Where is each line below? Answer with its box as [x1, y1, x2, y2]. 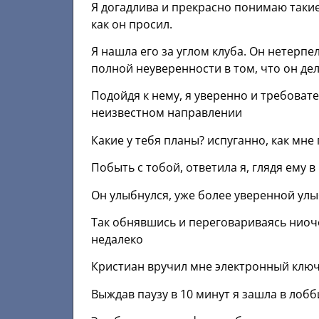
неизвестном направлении [91, 105, 242, 121]
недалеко [91, 231, 143, 248]
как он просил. [91, 16, 172, 32]
